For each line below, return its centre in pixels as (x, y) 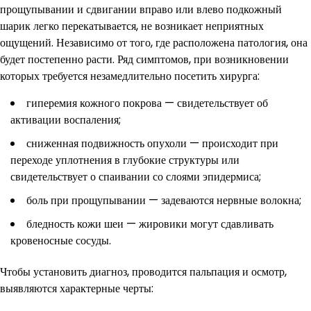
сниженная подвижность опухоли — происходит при (152, 143)
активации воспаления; (66, 119)
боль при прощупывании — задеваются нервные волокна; (164, 200)
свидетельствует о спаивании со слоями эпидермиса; (136, 176)
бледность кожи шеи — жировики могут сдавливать (150, 224)
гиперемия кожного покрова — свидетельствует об (147, 103)
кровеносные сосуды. (61, 240)
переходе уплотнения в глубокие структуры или (125, 160)
